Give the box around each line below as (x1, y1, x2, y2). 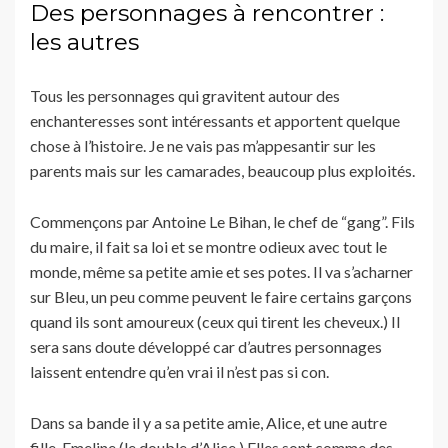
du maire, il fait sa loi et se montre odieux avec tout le (30, 236, 387, 256)
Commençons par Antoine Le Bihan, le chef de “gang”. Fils (30, 211, 415, 231)
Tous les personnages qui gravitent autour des (30, 85, 340, 105)
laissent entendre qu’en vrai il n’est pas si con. (30, 361, 329, 381)
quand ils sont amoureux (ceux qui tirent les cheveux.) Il (30, 311, 400, 331)
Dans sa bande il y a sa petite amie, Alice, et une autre (30, 412, 387, 432)
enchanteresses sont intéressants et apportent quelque (30, 110, 400, 130)
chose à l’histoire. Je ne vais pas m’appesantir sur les (30, 135, 376, 155)
